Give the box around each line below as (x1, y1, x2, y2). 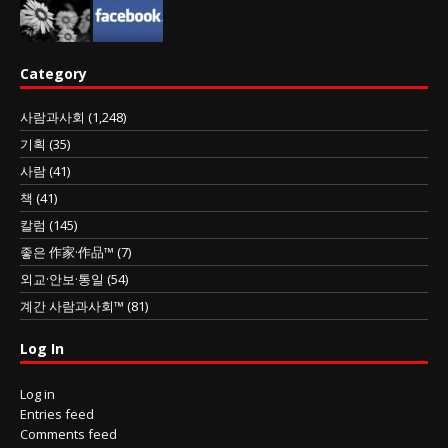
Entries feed (20, 404, 94, 423)
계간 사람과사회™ (20, 296, 124, 315)
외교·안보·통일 (20, 269, 104, 288)
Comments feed (20, 424, 117, 443)
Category (20, 63, 87, 83)
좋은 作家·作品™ (20, 242, 114, 261)
